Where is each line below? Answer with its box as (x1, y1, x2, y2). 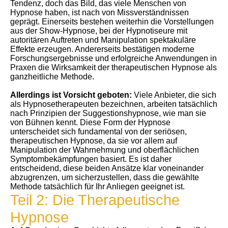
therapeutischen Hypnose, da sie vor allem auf (10, 136, 177, 145)
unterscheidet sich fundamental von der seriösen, (10, 127, 187, 136)
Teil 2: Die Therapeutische (10, 192, 180, 208)
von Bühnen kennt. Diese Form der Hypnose (10, 118, 170, 127)
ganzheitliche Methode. (10, 72, 94, 81)
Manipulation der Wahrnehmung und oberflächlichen (10, 146, 199, 154)
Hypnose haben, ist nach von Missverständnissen (10, 8, 189, 17)
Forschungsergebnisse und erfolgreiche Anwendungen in (10, 54, 217, 63)
